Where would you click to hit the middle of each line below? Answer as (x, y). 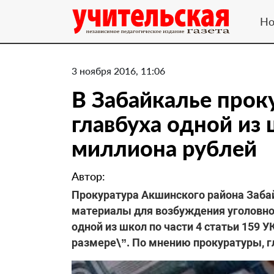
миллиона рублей (164, 148)
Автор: (88, 176)
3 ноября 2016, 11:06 (118, 71)
